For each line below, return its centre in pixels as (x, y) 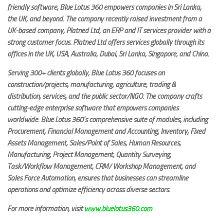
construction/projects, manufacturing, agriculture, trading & (92, 84)
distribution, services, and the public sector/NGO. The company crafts (105, 96)
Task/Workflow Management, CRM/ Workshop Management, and (101, 166)
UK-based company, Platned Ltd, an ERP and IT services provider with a (109, 30)
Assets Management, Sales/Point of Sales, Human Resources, (94, 143)
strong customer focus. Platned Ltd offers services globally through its (106, 42)
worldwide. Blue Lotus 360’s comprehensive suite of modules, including (108, 119)
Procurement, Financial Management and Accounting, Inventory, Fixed (106, 131)
